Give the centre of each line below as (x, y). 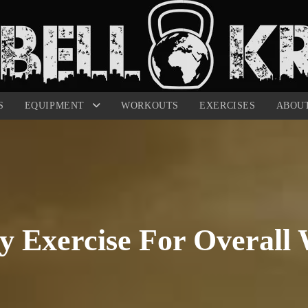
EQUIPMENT (56, 106)
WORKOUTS (150, 106)
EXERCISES (228, 106)
